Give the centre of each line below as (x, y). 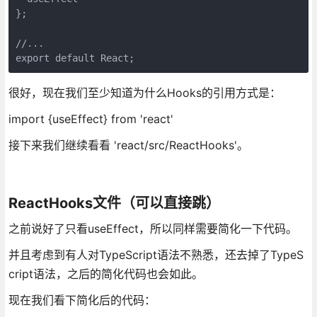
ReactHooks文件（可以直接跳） (114, 203)
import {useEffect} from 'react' (91, 119)
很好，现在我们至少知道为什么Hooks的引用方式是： (144, 92)
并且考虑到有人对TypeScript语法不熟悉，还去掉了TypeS (156, 254)
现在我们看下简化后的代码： (82, 300)
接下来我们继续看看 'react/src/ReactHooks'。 (128, 145)
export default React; (75, 58)
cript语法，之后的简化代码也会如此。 (105, 273)
